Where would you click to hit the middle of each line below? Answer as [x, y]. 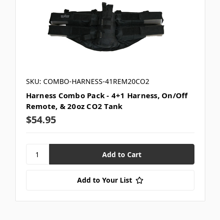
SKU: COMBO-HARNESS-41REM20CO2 [87, 82]
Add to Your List [104, 180]
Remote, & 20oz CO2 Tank [74, 106]
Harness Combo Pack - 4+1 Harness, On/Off [107, 96]
